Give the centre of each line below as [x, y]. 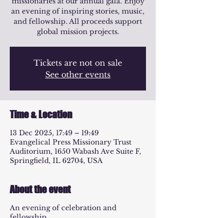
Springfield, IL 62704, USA [56, 161]
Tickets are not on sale [78, 63]
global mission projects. [78, 32]
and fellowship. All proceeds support [78, 21]
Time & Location [41, 114]
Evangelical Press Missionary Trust [71, 142]
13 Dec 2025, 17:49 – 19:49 [54, 133]
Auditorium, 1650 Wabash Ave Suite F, [75, 151]
